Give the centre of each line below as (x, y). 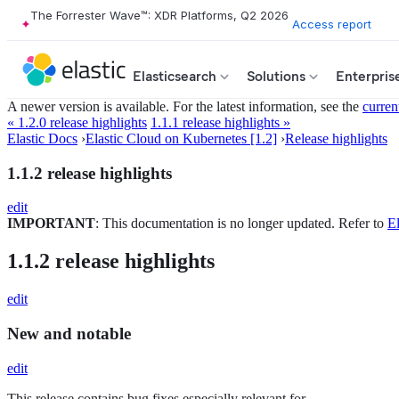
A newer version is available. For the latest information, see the (185, 106)
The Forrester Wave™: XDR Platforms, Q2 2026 (159, 15)
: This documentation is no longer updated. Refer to (241, 224)
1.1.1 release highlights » (220, 122)
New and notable (69, 333)
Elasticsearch (175, 76)
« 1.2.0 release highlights (77, 122)
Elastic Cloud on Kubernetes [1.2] (181, 138)
